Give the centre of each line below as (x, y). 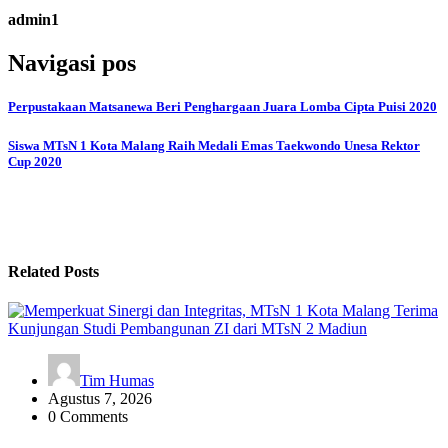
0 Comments (88, 417)
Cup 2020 (35, 161)
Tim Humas (117, 381)
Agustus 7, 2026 (100, 399)
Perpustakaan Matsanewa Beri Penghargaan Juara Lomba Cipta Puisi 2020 (222, 107)
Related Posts (53, 271)
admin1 (33, 19)
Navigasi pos (72, 63)
